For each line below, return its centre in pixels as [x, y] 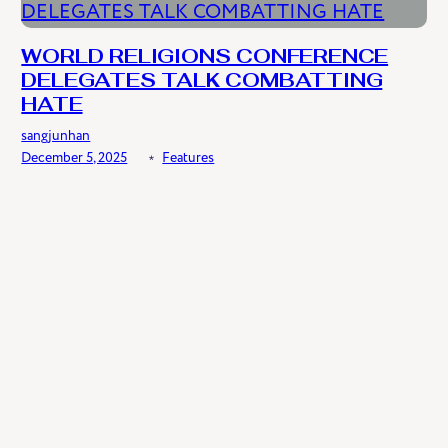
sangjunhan [56, 136]
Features [188, 158]
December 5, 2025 [74, 158]
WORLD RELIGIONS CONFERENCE [205, 58]
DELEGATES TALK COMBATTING [202, 82]
